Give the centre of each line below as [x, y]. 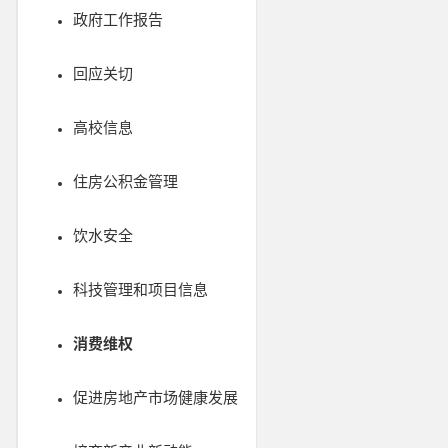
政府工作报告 [118, 19]
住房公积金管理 [125, 181]
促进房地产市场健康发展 [155, 397]
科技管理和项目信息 [140, 289]
